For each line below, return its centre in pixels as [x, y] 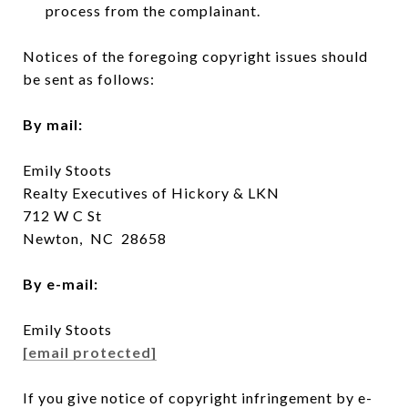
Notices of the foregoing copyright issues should [195, 56]
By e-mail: [61, 283]
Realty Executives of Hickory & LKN [151, 192]
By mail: [53, 124]
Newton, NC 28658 [95, 238]
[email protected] [90, 352]
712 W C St [62, 215]
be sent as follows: [89, 78]
